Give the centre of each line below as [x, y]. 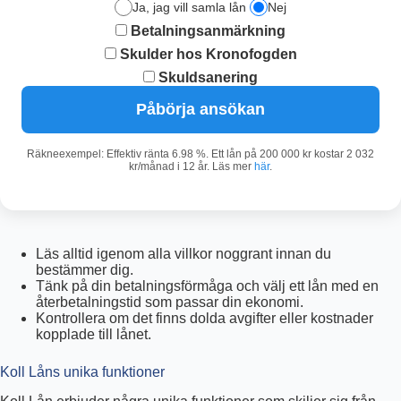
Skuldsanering [206, 78]
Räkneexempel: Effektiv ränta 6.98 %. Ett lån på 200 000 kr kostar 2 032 [200, 154]
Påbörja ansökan [200, 110]
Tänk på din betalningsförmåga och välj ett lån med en [207, 286]
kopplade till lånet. [94, 335]
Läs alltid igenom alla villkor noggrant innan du [183, 254]
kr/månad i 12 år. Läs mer [192, 167]
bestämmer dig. [85, 270]
